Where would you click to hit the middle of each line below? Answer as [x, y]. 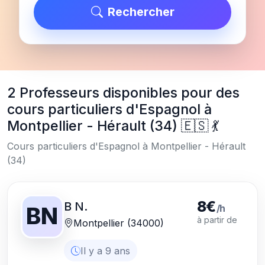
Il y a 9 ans [106, 251]
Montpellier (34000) [119, 223]
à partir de [217, 220]
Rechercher [141, 12]
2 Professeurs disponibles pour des [123, 92]
